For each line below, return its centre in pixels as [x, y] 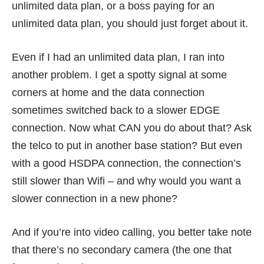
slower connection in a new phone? [95, 199]
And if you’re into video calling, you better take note [132, 232]
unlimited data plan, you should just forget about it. [130, 24]
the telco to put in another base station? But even [127, 146]
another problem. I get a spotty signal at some [119, 75]
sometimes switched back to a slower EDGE [116, 110]
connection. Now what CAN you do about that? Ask [132, 128]
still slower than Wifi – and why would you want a [126, 181]
